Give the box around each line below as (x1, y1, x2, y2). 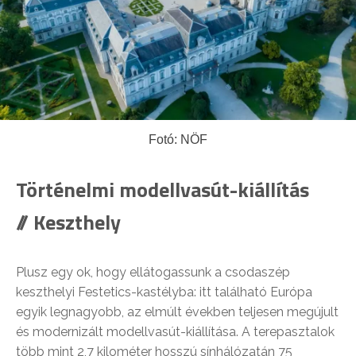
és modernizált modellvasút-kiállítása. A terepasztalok (16, 323, 335, 339)
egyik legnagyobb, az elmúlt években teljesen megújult (16, 304, 339, 319)
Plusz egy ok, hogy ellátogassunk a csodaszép (16, 264, 290, 280)
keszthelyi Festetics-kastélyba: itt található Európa (16, 284, 312, 300)
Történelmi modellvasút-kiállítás (16, 173, 309, 205)
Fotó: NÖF (149, 132, 207, 146)
